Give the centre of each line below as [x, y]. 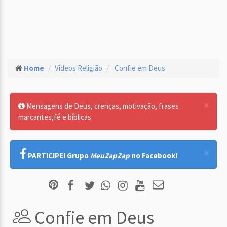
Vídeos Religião [79, 68]
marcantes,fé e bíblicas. [55, 117]
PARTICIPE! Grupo [59, 155]
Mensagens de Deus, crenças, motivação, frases [102, 106]
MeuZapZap [110, 155]
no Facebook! [154, 155]
